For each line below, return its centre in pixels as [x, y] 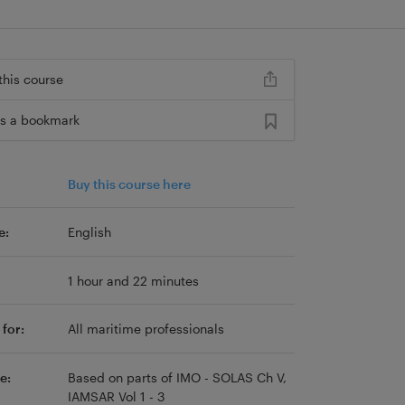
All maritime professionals [146, 329]
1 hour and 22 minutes [133, 280]
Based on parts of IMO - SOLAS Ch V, [177, 377]
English [89, 232]
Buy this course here [129, 184]
